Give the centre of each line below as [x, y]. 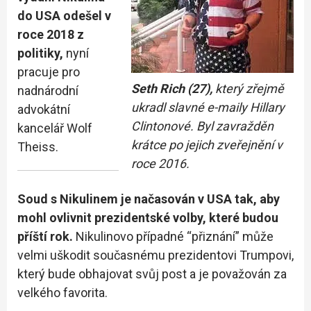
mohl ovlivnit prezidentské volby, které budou [148, 217]
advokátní [44, 109]
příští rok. [47, 236]
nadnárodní [48, 90]
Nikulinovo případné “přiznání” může [175, 236]
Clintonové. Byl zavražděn [202, 126]
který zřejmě [248, 88]
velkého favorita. [62, 292]
